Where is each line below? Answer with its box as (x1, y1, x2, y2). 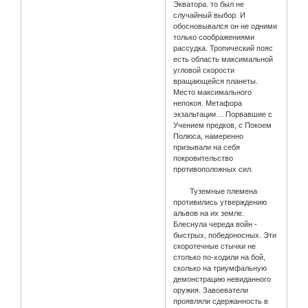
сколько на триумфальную (173, 264, 267, 273)
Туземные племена (173, 187, 258, 196)
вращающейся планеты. (173, 77, 258, 86)
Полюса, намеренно (173, 132, 244, 141)
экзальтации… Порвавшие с (173, 110, 273, 119)
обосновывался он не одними (173, 22, 278, 31)
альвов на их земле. (173, 209, 245, 218)
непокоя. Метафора (173, 99, 243, 108)
